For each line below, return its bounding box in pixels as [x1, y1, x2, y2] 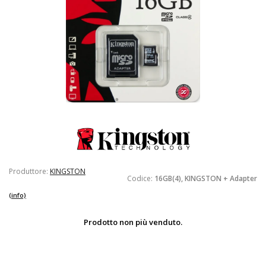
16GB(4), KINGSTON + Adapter [154, 173, 257, 183]
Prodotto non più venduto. [84, 217, 182, 227]
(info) [9, 191, 26, 199]
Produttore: [9, 166, 50, 176]
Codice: [127, 173, 154, 183]
